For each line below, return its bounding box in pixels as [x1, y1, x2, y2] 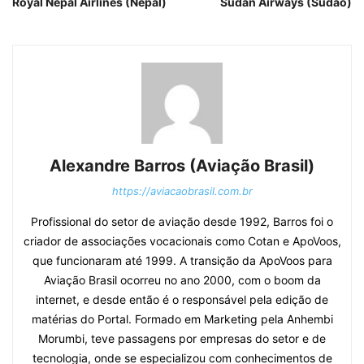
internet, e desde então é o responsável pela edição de [36, 292, 328, 306]
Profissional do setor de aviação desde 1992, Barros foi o [31, 214, 333, 228]
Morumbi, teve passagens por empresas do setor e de [38, 331, 326, 345]
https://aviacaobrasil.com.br [111, 184, 253, 197]
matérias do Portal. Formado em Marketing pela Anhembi [31, 312, 333, 326]
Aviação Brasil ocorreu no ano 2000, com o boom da [43, 273, 321, 287]
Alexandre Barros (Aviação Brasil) [50, 156, 314, 175]
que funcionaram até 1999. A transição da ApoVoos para [32, 253, 332, 267]
